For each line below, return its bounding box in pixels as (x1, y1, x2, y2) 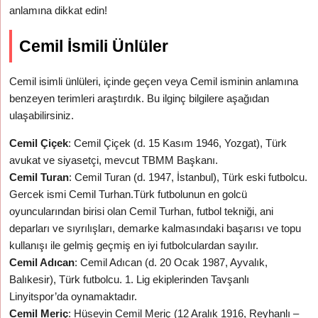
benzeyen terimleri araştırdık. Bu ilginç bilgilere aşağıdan (9, 92, 270, 104)
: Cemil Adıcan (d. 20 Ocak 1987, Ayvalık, (75, 256, 268, 268)
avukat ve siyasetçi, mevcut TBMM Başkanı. (9, 154, 219, 166)
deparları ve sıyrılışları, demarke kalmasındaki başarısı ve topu (9, 222, 302, 234)
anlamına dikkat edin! (9, 4, 108, 16)
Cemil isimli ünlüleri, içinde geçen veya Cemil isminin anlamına (9, 75, 299, 87)
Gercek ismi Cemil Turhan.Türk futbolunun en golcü (9, 188, 248, 200)
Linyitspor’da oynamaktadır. (9, 290, 138, 302)
